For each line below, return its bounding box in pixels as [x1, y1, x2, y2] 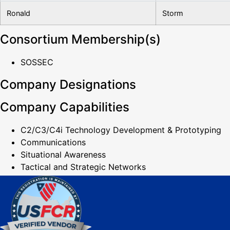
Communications [21, 137, 86, 148]
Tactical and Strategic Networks [21, 162, 146, 172]
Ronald [7, 9, 30, 18]
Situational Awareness [21, 149, 106, 160]
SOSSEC [21, 57, 53, 68]
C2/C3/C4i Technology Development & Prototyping [21, 125, 221, 136]
